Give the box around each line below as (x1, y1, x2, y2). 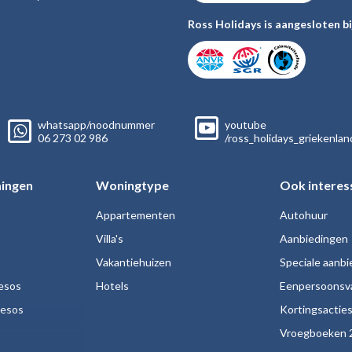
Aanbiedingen (280, 232, 348, 245)
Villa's (96, 232, 123, 245)
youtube (225, 118, 266, 131)
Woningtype (96, 178, 169, 192)
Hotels (96, 279, 129, 292)
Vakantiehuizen (96, 255, 171, 269)
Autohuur (280, 208, 328, 222)
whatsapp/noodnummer (38, 118, 155, 131)
